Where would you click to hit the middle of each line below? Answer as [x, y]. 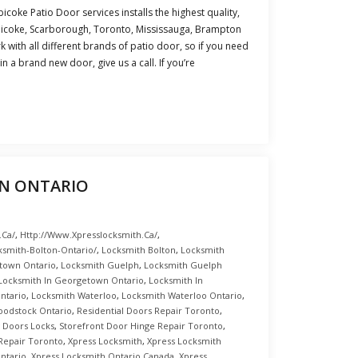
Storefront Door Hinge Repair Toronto [141, 326]
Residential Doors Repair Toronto [148, 310]
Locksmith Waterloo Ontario [182, 295]
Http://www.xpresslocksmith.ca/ [89, 235]
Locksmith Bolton [139, 250]
